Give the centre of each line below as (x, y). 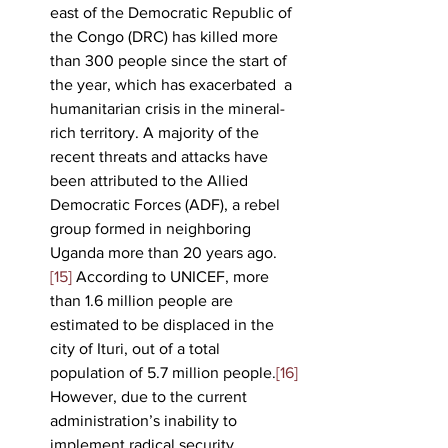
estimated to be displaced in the (164, 324)
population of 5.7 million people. (163, 372)
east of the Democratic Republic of (173, 12)
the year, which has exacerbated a (173, 84)
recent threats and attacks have (161, 156)
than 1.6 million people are (143, 300)
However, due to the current (150, 396)
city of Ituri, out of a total (137, 348)
